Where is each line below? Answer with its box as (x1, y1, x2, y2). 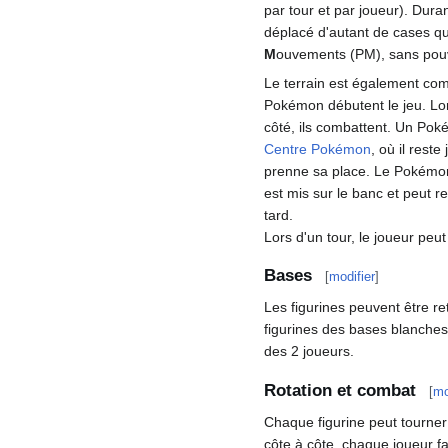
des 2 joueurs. (264, 343, 354, 360)
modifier (329, 269, 375, 285)
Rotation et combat (264, 380, 416, 400)
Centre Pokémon (264, 140, 371, 157)
